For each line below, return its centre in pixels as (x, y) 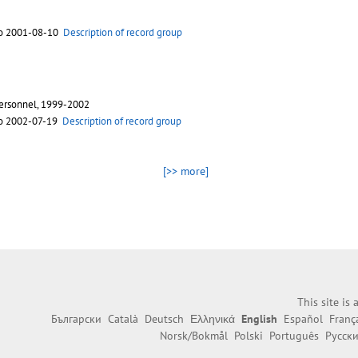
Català (123, 319)
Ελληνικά (213, 319)
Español (303, 319)
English (259, 319)
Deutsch (164, 319)
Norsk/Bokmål (194, 336)
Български (76, 319)
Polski (249, 336)
